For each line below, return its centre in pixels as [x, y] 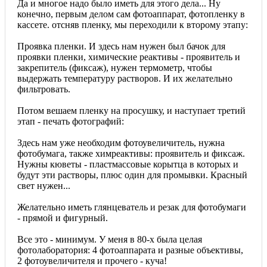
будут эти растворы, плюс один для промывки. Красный [132, 175]
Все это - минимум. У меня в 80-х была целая [110, 239]
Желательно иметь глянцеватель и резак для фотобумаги [132, 207]
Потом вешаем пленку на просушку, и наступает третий [131, 110]
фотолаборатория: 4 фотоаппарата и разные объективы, [130, 250]
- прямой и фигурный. [63, 218]
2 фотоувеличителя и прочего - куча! [92, 260]
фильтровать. [44, 89]
